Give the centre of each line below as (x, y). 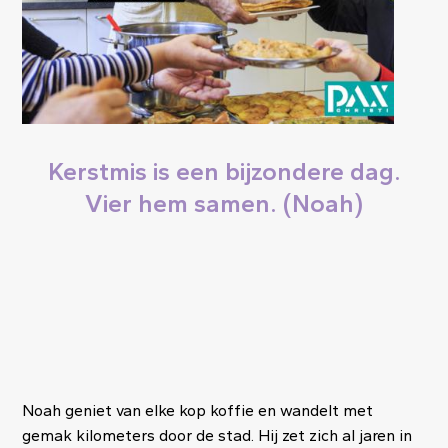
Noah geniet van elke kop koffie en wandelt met (198, 410)
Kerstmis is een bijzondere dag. (224, 170)
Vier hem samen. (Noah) (224, 202)
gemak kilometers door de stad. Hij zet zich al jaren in (217, 435)
